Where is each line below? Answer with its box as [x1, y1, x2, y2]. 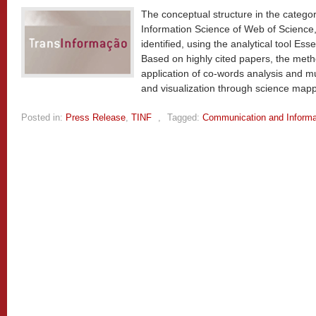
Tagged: [167, 112, 200, 123]
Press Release [66, 112, 126, 123]
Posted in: [21, 112, 63, 123]
